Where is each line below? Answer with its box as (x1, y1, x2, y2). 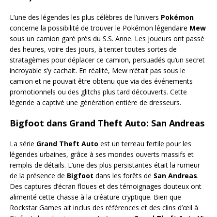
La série (10, 139, 36, 148)
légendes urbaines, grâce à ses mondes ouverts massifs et (10, 149, 194, 159)
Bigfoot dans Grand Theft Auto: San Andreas (10, 117, 204, 129)
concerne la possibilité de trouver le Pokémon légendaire (10, 23, 189, 32)
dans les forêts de (93, 170, 154, 180)
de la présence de (10, 170, 67, 180)
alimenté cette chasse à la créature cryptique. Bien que (10, 192, 181, 201)
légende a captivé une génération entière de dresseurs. (10, 97, 181, 107)
